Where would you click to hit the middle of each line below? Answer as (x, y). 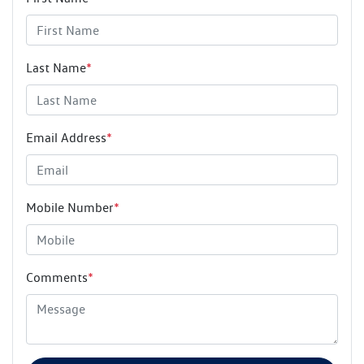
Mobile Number (70, 208)
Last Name (56, 68)
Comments (57, 278)
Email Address (66, 138)
